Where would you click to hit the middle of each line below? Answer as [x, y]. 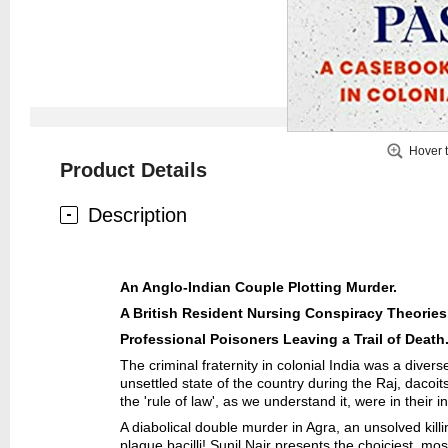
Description [137, 215]
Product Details [133, 170]
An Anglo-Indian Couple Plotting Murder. [258, 287]
